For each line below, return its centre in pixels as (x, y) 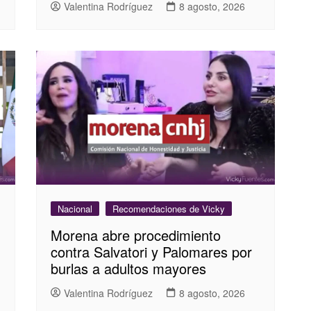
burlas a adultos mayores (129, 269)
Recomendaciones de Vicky (169, 209)
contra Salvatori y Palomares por (152, 252)
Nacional (75, 209)
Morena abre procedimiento (136, 235)
